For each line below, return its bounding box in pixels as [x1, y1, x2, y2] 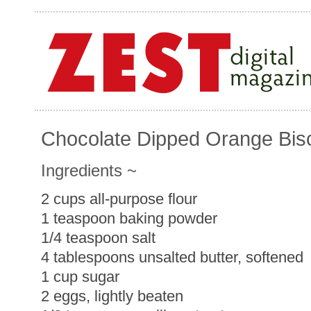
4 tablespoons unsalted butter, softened [41, 249, 303, 266]
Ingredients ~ [41, 161, 137, 180]
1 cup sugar [41, 268, 119, 285]
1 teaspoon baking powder [41, 210, 217, 227]
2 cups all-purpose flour [41, 190, 197, 208]
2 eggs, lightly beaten [41, 287, 183, 305]
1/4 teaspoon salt [41, 229, 155, 246]
